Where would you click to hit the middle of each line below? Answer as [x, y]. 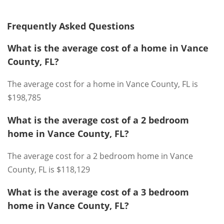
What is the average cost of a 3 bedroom [98, 192]
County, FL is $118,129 [49, 169]
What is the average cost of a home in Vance [108, 48]
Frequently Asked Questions [71, 26]
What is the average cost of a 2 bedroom [98, 120]
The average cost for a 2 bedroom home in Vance [100, 156]
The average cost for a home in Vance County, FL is [103, 84]
